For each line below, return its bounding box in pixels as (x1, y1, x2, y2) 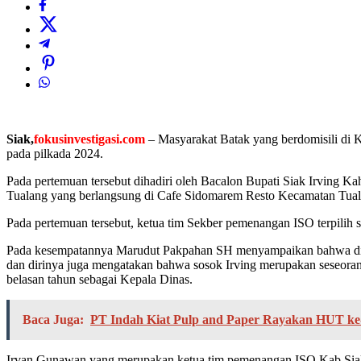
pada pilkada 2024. (6, 147, 103, 161)
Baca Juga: (23, 313, 84, 327)
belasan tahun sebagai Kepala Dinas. (6, 272, 193, 287)
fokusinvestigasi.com (34, 132, 145, 147)
